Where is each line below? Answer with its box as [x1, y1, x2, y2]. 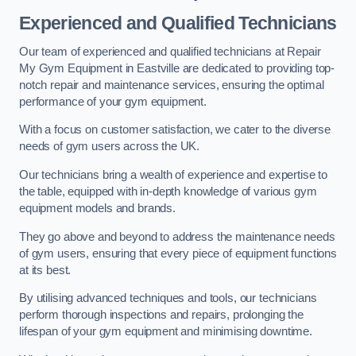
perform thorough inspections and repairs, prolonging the [19, 308, 304, 322]
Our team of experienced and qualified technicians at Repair [19, 44, 321, 58]
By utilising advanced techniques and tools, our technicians [19, 292, 317, 305]
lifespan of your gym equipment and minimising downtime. [19, 325, 313, 339]
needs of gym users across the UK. [19, 140, 200, 153]
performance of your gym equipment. [19, 95, 207, 108]
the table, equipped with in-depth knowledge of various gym [19, 184, 317, 198]
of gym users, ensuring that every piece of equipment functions [19, 246, 337, 260]
